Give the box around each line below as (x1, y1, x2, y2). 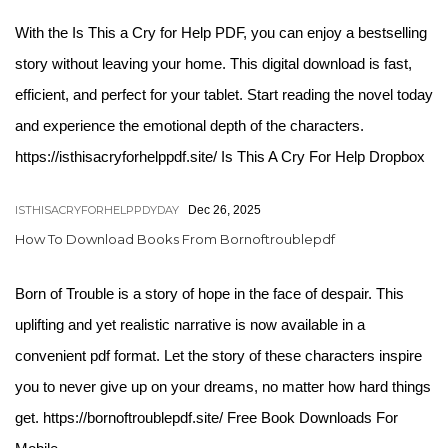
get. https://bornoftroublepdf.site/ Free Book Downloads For (15, 409, 398, 426)
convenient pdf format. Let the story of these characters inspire (15, 347, 422, 364)
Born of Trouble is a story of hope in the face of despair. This (15, 285, 404, 302)
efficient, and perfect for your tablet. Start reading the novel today (15, 86, 433, 103)
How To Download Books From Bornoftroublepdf (15, 231, 335, 247)
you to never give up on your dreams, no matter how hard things (15, 378, 431, 395)
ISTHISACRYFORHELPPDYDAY (15, 203, 179, 217)
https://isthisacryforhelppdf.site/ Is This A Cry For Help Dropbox (15, 148, 425, 165)
